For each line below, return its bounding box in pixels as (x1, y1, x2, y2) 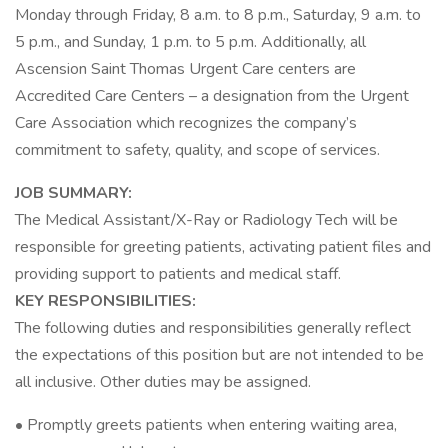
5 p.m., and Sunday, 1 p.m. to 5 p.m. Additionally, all (15, 31, 366, 53)
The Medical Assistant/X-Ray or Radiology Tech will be (15, 209, 398, 231)
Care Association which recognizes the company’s (15, 112, 357, 134)
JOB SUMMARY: (15, 182, 132, 204)
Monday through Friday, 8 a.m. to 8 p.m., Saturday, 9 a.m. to (15, 4, 421, 26)
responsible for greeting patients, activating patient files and (15, 236, 431, 258)
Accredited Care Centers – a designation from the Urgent (15, 85, 409, 107)
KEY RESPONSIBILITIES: (15, 290, 196, 312)
